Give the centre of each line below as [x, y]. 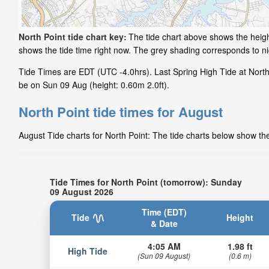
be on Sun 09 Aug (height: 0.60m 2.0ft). [94, 85]
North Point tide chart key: [73, 37]
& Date [164, 223]
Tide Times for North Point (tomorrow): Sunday [146, 182]
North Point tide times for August [121, 112]
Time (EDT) [164, 212]
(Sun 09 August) [164, 255]
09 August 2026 [81, 191]
